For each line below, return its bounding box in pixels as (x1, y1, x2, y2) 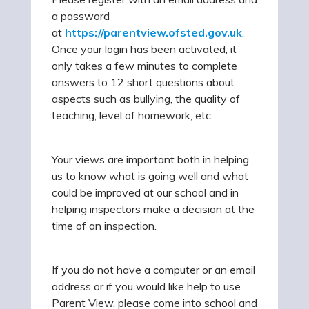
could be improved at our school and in (52, 185, 239, 199)
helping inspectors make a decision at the (52, 201, 255, 216)
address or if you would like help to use (52, 279, 241, 293)
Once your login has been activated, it (52, 41, 237, 56)
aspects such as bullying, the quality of (52, 91, 240, 106)
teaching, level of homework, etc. (52, 108, 213, 122)
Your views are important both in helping (52, 152, 249, 166)
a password (52, 8, 110, 23)
